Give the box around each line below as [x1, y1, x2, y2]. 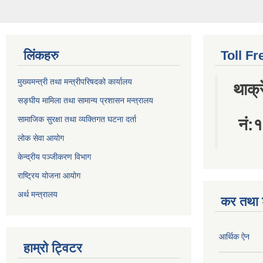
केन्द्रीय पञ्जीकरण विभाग [18, 106, 91, 116]
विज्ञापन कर [219, 221, 252, 231]
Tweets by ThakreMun [18, 224, 100, 234]
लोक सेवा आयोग [18, 87, 66, 97]
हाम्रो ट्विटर [23, 195, 82, 210]
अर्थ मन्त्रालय [18, 144, 58, 154]
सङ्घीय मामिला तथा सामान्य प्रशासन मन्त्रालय [18, 50, 153, 60]
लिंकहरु [23, 2, 59, 18]
